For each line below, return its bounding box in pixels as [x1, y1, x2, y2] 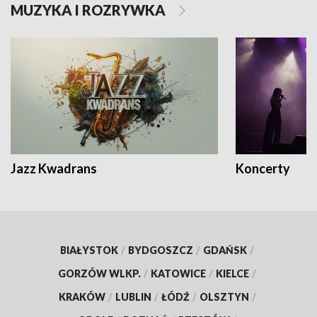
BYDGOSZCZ [128, 244, 193, 257]
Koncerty [236, 161, 290, 177]
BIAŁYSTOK [60, 244, 118, 257]
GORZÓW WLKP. [58, 267, 141, 280]
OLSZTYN [199, 291, 249, 304]
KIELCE [216, 267, 249, 280]
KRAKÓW [58, 291, 105, 304]
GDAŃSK [203, 244, 247, 257]
